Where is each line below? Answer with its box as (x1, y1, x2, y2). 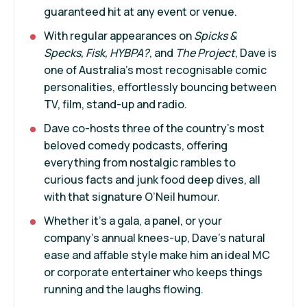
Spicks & (194, 27, 237, 43)
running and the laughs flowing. (44, 281, 204, 297)
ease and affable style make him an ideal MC (44, 247, 270, 262)
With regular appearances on (44, 27, 194, 43)
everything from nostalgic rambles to (44, 154, 236, 170)
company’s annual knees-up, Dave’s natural (44, 230, 265, 245)
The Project (175, 45, 235, 60)
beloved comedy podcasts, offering (44, 137, 228, 153)
